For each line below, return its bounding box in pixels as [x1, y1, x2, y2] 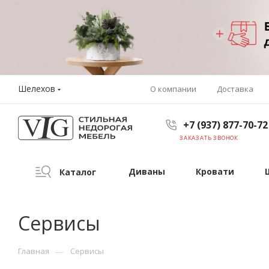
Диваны [128, 166, 165, 177]
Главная [18, 246, 49, 256]
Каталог [56, 166, 96, 178]
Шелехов [18, 83, 55, 94]
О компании [150, 83, 196, 94]
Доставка [217, 83, 253, 94]
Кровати [196, 166, 234, 177]
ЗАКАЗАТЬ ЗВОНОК [180, 134, 238, 142]
